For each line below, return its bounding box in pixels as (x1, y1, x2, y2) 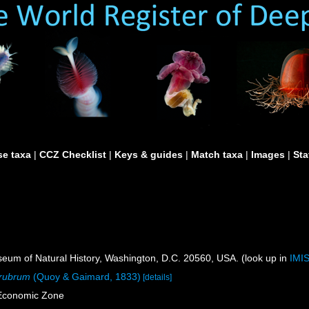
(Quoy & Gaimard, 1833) (30, 271, 141, 282)
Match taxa (191, 149, 243, 160)
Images (251, 149, 285, 160)
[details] (143, 272, 172, 282)
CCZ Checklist (39, 149, 106, 160)
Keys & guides (114, 149, 183, 160)
